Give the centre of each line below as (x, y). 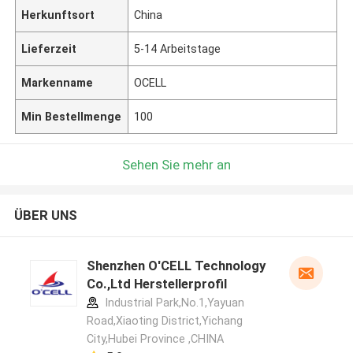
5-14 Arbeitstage (178, 48)
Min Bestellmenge (72, 116)
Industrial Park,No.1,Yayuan (173, 303)
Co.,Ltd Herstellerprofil (156, 284)
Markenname (58, 82)
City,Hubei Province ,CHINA (155, 339)
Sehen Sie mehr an (176, 164)
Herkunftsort (58, 15)
